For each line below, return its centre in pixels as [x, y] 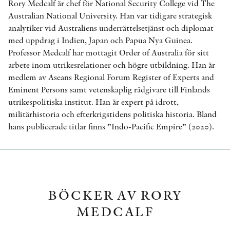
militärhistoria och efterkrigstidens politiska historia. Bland [112, 114]
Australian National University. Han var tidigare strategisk [110, 16]
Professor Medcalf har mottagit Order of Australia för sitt [109, 53]
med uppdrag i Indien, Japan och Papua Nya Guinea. [100, 40]
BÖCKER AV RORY [115, 195]
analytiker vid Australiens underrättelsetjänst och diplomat [111, 28]
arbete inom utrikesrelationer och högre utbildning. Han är [112, 65]
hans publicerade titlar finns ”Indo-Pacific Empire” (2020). [111, 127]
